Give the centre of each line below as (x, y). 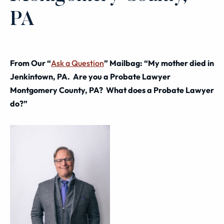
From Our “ (30, 63)
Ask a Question (77, 63)
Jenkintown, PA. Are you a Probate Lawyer (90, 76)
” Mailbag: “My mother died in (159, 63)
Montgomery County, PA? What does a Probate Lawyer (112, 90)
